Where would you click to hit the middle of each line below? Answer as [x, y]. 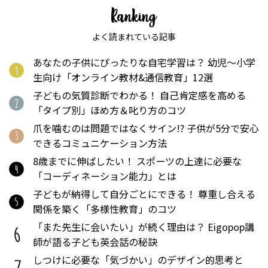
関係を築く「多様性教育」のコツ [105, 209]
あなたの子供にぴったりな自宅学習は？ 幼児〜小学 [144, 63]
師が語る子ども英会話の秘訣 [95, 242]
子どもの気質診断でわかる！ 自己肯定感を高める [139, 95]
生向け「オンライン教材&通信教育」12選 [123, 77]
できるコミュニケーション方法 [100, 143]
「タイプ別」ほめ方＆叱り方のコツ [109, 110]
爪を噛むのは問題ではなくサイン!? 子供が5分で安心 [146, 128]
